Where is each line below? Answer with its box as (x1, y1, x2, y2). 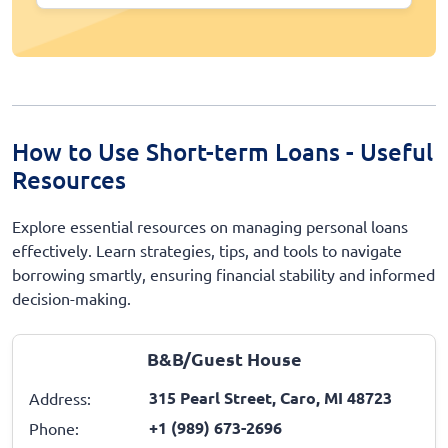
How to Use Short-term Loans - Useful (12, 136, 433, 168)
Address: (29, 388, 91, 409)
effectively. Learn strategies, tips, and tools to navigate (12, 240, 402, 261)
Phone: (29, 418, 79, 439)
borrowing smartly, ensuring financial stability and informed (12, 264, 435, 285)
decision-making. (12, 288, 131, 309)
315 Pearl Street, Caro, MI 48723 (149, 387, 392, 409)
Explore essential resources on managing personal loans (12, 216, 408, 237)
